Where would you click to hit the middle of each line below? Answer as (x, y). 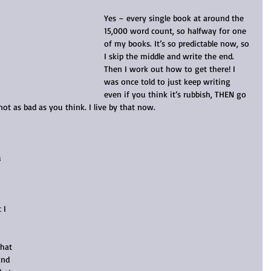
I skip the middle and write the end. (170, 56)
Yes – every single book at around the (175, 18)
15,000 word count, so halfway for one (176, 30)
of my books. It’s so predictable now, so (178, 43)
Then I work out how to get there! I (171, 68)
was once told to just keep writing (168, 81)
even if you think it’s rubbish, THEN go (176, 94)
